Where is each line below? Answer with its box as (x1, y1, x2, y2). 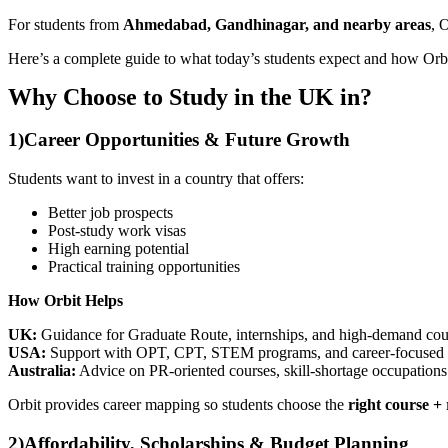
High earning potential (48, 239, 189, 257)
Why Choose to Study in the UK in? (8, 83, 372, 110)
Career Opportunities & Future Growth (24, 129, 350, 151)
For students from (8, 15, 123, 33)
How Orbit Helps (8, 291, 123, 309)
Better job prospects (48, 203, 173, 221)
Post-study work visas (48, 221, 186, 239)
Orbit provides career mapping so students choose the (8, 395, 348, 413)
